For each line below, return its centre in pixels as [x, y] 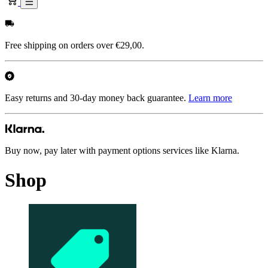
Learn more [210, 98]
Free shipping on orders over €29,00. [74, 45]
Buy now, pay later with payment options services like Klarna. [122, 151]
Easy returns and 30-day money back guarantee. [97, 98]
